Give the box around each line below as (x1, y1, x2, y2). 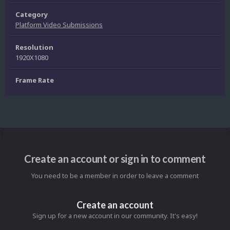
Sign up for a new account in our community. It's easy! (32, 211, 198, 221)
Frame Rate (15, 75, 54, 85)
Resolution (15, 43, 53, 52)
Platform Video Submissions (15, 20, 103, 30)
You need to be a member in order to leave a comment (31, 171, 199, 181)
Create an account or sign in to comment (24, 152, 206, 165)
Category (15, 10, 48, 20)
